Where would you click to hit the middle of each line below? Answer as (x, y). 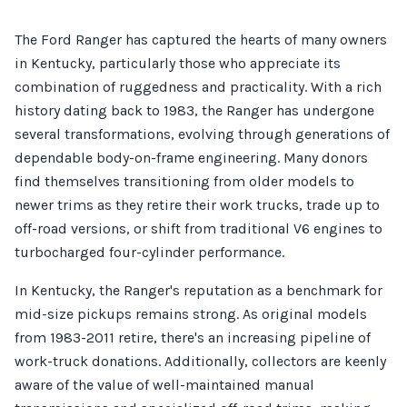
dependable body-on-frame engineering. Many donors (191, 158)
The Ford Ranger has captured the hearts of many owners (201, 40)
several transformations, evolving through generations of (202, 134)
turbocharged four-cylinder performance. (149, 252)
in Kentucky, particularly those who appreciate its (178, 63)
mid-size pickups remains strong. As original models (191, 314)
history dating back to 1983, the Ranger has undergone (194, 110)
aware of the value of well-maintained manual (164, 385)
